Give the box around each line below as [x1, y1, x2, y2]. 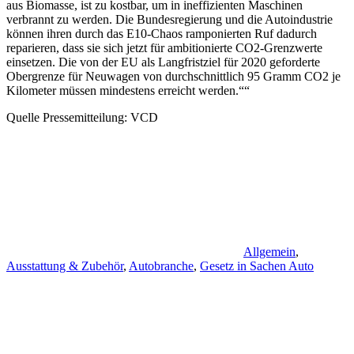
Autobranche [129, 259, 194, 273]
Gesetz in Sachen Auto [200, 259, 314, 273]
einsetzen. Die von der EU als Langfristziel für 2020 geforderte [6, 55, 320, 70]
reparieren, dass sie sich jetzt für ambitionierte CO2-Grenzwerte [6, 41, 322, 55]
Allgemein [243, 245, 296, 259]
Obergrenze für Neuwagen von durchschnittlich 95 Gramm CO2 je [6, 70, 341, 84]
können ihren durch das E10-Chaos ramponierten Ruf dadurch [6, 27, 317, 41]
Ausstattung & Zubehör [6, 259, 123, 273]
